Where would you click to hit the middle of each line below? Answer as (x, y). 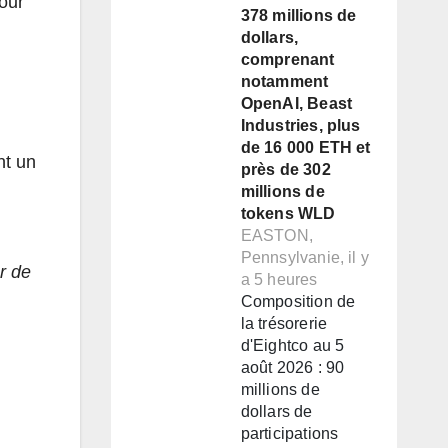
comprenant (287, 60)
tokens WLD (288, 214)
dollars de (276, 412)
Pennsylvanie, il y (305, 258)
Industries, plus (300, 126)
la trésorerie (284, 324)
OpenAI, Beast (296, 104)
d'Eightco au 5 (292, 346)
